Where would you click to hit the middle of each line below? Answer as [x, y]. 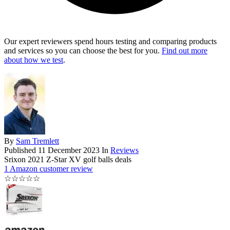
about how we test [34, 60]
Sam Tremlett [37, 141]
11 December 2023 [69, 150]
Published [21, 150]
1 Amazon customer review [49, 169]
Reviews [124, 150]
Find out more [185, 51]
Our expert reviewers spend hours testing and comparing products [110, 42]
